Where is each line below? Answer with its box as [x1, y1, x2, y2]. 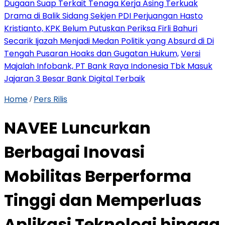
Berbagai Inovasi [4, 141, 145, 164]
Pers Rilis [34, 93, 67, 105]
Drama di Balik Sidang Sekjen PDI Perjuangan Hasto [4, 10, 203, 22]
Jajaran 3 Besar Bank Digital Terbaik [4, 73, 145, 84]
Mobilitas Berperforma [4, 165, 191, 188]
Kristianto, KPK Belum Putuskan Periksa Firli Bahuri [4, 23, 197, 34]
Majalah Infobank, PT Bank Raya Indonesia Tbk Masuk [4, 60, 212, 72]
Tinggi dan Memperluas [4, 189, 201, 212]
